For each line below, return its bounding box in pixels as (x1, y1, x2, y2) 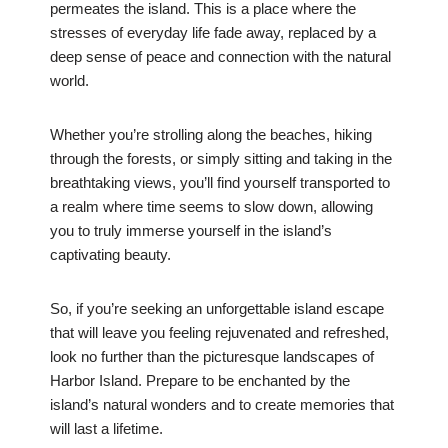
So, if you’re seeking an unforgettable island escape (50, 300, 384, 318)
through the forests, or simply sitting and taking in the (50, 150, 392, 168)
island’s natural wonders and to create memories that (50, 396, 394, 414)
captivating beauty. (50, 246, 171, 264)
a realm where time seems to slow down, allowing (50, 198, 373, 216)
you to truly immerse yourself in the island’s (50, 222, 332, 240)
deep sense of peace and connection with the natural (50, 48, 391, 66)
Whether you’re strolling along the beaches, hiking (50, 126, 372, 144)
